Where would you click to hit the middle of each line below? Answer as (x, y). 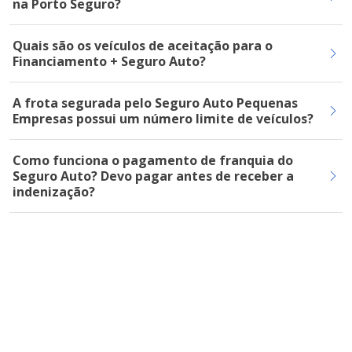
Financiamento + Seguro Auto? (109, 61)
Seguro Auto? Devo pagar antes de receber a (153, 176)
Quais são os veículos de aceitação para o (143, 46)
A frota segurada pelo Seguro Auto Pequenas (155, 103)
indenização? (54, 192)
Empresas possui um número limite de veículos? (163, 119)
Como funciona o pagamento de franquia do (153, 160)
